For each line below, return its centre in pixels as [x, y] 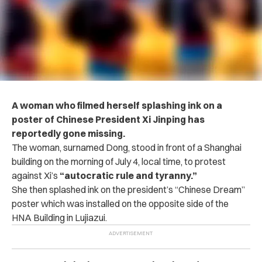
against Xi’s [36, 175]
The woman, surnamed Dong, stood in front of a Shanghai [127, 147]
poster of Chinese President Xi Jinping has [108, 119]
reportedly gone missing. [68, 133]
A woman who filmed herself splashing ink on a [117, 105]
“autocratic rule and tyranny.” [128, 175]
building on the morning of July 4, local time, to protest [119, 161]
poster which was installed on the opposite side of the [120, 203]
